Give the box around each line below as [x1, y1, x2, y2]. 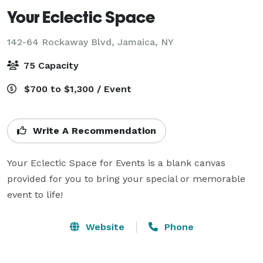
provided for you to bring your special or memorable [7, 173, 245, 184]
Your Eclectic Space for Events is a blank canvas [7, 157, 225, 168]
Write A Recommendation [30, 124, 156, 136]
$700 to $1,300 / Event [21, 83, 131, 95]
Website [82, 221, 124, 232]
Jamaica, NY [117, 36, 174, 48]
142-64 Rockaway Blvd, [7, 36, 117, 48]
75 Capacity [21, 59, 79, 71]
